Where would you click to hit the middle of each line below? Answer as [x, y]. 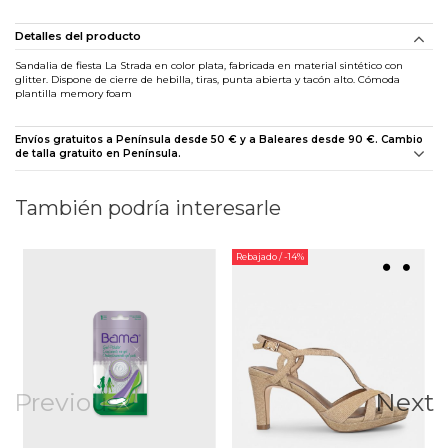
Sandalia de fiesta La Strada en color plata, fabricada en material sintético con [209, 65]
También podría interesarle [148, 207]
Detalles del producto [78, 35]
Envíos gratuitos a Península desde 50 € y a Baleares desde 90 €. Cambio [219, 139]
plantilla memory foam [73, 93]
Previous [66, 401]
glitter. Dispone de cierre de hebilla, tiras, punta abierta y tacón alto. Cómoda [207, 79]
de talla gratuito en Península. [98, 153]
